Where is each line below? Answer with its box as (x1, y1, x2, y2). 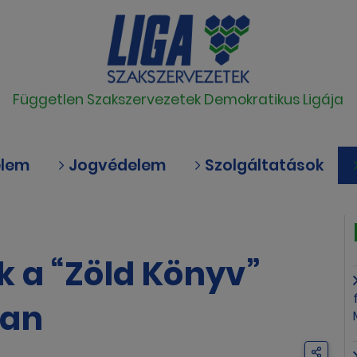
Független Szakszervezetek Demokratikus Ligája (13, 90, 344, 110)
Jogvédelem (65, 155, 166, 176)
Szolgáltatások (201, 155, 324, 176)
